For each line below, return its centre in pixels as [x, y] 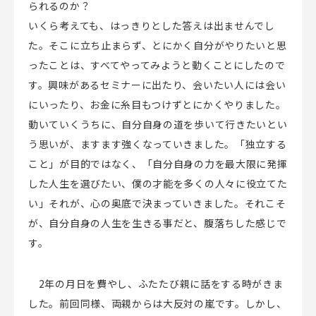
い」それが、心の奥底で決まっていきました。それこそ [157, 203]
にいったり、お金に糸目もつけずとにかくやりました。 [157, 104]
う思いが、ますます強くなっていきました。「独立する [158, 144]
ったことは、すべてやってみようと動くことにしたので [157, 65]
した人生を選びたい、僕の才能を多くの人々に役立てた [158, 183]
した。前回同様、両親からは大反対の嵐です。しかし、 [158, 303]
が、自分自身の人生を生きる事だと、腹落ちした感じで [158, 223]
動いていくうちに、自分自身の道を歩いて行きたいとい [158, 124]
